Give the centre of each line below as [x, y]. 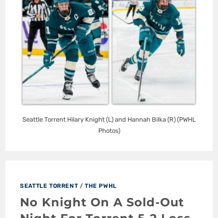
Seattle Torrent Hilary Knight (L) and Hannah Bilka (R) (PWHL [109, 119]
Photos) [109, 130]
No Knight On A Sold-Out [102, 202]
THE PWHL [101, 186]
